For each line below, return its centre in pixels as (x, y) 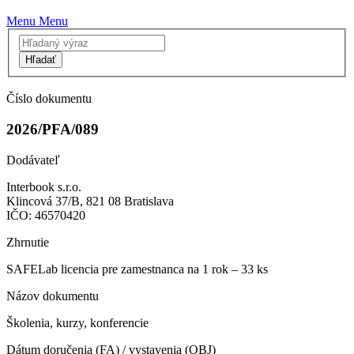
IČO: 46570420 (46, 215)
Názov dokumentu (53, 296)
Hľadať (41, 60)
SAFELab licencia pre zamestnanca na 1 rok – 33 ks (137, 269)
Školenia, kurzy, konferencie (77, 322)
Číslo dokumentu (49, 99)
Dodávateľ (33, 160)
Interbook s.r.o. (44, 186)
